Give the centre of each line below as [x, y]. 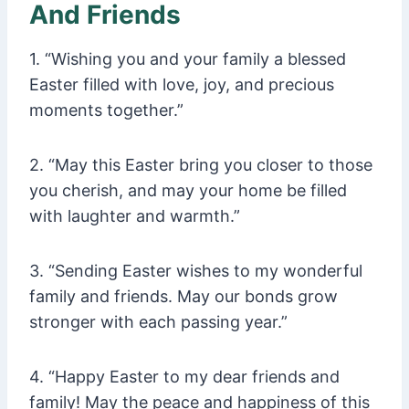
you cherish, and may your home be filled [188, 191]
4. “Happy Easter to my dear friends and [184, 377]
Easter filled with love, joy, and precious [182, 85]
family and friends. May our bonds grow [184, 297]
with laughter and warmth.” [135, 216]
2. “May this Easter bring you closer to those [201, 165]
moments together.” [106, 110]
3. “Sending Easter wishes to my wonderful [196, 271]
